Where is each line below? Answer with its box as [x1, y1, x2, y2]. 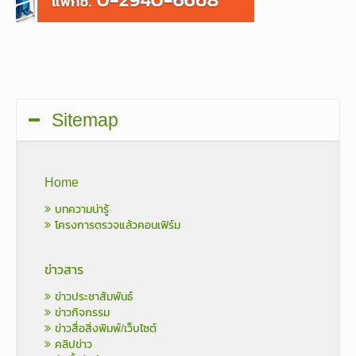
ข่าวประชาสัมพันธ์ [51, 288, 133, 305]
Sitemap [52, 106, 118, 133]
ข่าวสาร [44, 259, 83, 279]
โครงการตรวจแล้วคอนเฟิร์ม [51, 216, 180, 234]
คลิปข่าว [51, 335, 92, 353]
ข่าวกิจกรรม [51, 304, 110, 321]
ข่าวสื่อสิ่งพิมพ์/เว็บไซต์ [51, 319, 157, 337]
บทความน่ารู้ [51, 200, 109, 218]
